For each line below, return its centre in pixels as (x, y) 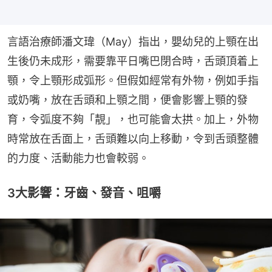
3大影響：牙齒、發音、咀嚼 (84, 193)
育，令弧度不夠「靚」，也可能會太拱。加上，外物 (133, 119)
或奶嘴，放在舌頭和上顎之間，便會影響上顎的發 (127, 100)
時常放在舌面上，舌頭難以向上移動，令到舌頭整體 (133, 138)
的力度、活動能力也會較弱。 (78, 158)
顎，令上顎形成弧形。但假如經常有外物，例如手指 (133, 80)
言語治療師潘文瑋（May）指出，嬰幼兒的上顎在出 (133, 41)
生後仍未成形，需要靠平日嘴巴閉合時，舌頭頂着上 (133, 61)
